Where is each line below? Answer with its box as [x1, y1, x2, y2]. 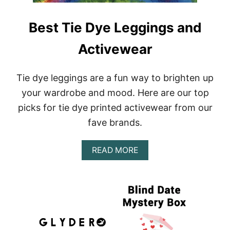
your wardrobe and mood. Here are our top [21, 87, 209, 99]
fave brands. [88, 117, 142, 128]
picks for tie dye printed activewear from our [17, 102, 213, 113]
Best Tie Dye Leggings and [28, 20, 202, 36]
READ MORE [92, 145, 138, 156]
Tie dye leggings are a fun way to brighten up [16, 72, 214, 84]
